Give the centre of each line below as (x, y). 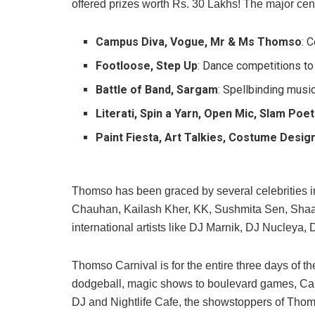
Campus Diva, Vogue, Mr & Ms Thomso (199, 42)
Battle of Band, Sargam (157, 90)
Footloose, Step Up (147, 66)
